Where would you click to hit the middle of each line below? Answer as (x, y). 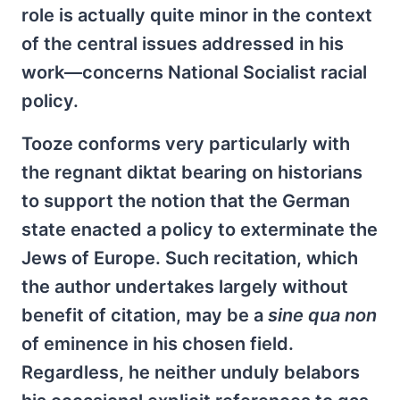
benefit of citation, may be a (145, 315)
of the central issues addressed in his (183, 43)
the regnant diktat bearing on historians (192, 172)
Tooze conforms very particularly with (186, 143)
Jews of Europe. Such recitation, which (190, 258)
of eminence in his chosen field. (158, 343)
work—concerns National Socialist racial (194, 72)
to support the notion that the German (186, 200)
